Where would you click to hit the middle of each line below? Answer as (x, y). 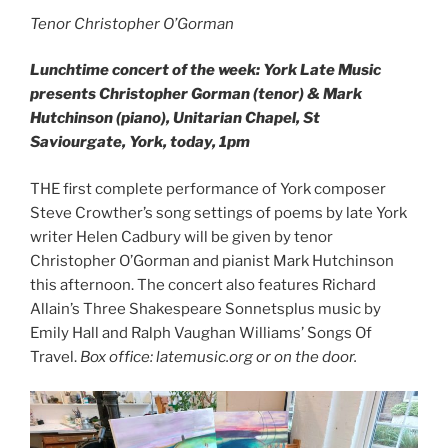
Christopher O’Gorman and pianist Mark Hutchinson (212, 260)
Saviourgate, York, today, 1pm (140, 142)
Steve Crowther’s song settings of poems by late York (218, 212)
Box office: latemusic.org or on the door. (218, 356)
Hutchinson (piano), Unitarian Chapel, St (175, 118)
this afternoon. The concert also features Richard (203, 284)
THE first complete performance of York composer (208, 188)
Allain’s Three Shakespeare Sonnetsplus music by (205, 308)
